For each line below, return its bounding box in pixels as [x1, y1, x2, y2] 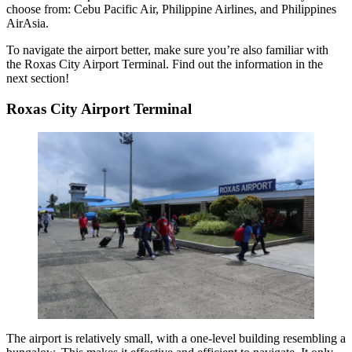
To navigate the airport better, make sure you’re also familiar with [6, 42, 328, 57]
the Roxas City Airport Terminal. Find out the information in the [6, 57, 323, 71]
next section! [6, 71, 72, 85]
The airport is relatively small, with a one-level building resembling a [6, 331, 346, 345]
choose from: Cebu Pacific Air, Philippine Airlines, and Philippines [6, 2, 336, 16]
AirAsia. [6, 16, 52, 30]
